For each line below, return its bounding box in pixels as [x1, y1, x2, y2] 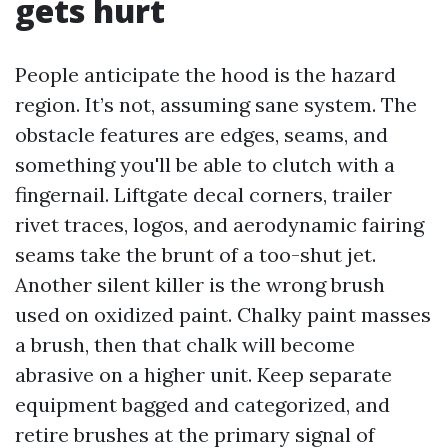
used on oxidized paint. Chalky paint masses [15, 302, 431, 328]
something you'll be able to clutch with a [15, 152, 395, 178]
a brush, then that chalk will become [15, 332, 355, 358]
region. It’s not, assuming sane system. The [15, 92, 417, 118]
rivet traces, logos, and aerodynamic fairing [15, 212, 424, 238]
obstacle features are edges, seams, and [15, 122, 388, 148]
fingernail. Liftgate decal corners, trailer [15, 182, 392, 208]
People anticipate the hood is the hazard [15, 62, 396, 88]
